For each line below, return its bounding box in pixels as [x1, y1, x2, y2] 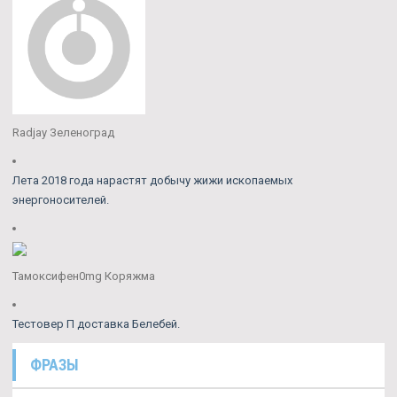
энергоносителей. [12, 193, 109, 206]
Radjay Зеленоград [12, 126, 114, 139]
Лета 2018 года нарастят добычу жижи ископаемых [12, 174, 292, 187]
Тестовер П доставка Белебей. [12, 317, 180, 331]
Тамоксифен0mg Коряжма [12, 269, 155, 283]
